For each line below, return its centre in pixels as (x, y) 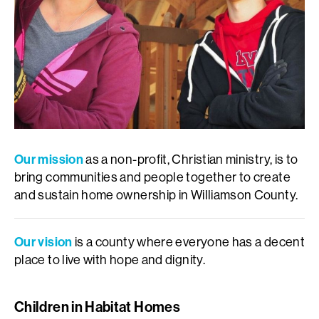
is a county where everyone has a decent (189, 241)
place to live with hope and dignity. (110, 259)
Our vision (43, 241)
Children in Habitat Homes (97, 306)
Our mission (49, 159)
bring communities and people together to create (152, 177)
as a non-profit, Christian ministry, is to (190, 159)
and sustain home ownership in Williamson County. (156, 194)
